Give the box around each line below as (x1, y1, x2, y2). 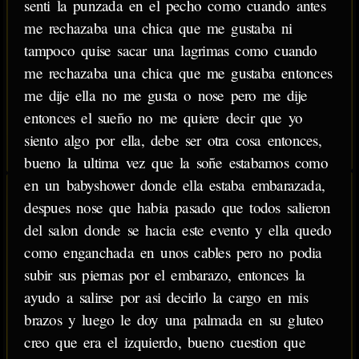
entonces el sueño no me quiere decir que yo (24, 107, 303, 128)
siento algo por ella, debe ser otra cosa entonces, (24, 130, 321, 151)
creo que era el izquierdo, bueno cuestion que (24, 332, 305, 353)
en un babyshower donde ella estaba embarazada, (24, 175, 325, 196)
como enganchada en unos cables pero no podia (24, 242, 322, 263)
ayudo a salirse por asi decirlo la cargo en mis (24, 287, 308, 308)
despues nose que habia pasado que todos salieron (24, 197, 331, 218)
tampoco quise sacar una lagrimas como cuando (24, 40, 317, 61)
